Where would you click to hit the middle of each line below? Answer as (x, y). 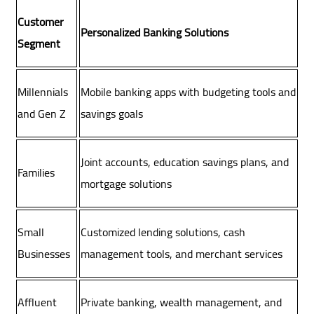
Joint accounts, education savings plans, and (185, 162)
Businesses (44, 254)
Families (36, 173)
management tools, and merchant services (182, 254)
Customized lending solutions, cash (163, 232)
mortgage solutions (127, 184)
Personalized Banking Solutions (155, 33)
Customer (41, 22)
